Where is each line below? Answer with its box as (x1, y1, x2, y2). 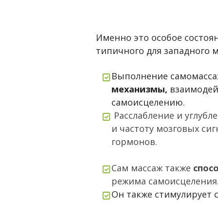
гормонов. (111, 136, 160, 148)
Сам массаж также (111, 162, 194, 174)
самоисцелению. (111, 96, 188, 109)
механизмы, (111, 83, 168, 95)
